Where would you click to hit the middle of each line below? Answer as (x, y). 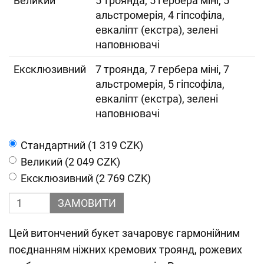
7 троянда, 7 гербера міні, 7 (162, 69)
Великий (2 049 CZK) (70, 162)
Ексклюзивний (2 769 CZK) (86, 178)
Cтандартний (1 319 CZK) (82, 145)
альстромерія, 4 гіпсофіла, (160, 15)
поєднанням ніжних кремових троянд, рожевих (126, 250)
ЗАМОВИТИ (87, 203)
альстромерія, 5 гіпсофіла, (160, 84)
